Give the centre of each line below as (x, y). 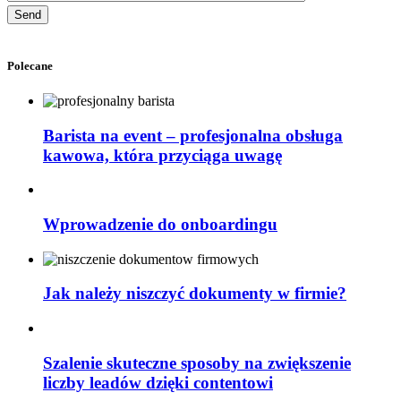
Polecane (30, 65)
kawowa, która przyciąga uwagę (162, 155)
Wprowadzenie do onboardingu (160, 224)
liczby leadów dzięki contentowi (158, 382)
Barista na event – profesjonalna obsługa (193, 135)
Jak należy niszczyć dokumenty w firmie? (195, 294)
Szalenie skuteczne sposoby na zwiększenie (197, 363)
